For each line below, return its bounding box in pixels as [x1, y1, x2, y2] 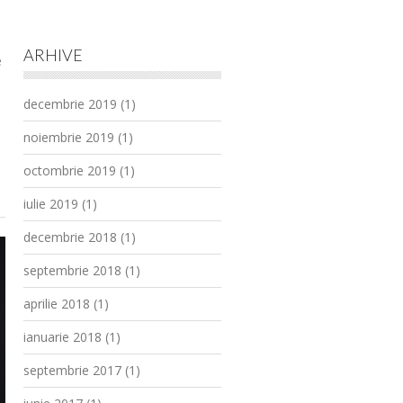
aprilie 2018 [23, 295, 90, 312]
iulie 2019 [23, 195, 78, 212]
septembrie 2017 [23, 362, 121, 379]
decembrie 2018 [23, 228, 117, 246]
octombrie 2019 [23, 162, 116, 179]
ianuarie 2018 [23, 328, 102, 345]
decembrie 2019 [23, 95, 117, 112]
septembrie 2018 [23, 262, 121, 279]
